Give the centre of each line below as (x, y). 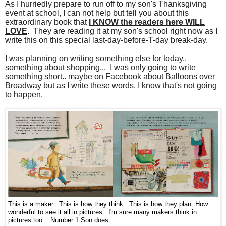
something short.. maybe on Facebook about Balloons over (110, 76)
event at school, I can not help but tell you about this (97, 13)
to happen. (26, 94)
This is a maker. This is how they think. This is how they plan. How (108, 204)
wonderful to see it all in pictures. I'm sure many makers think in (102, 212)
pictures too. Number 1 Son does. (59, 220)
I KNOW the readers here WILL (147, 22)
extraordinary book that (47, 22)
